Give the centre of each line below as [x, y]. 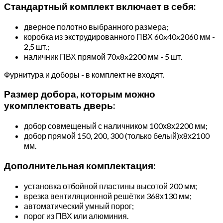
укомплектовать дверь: [59, 106]
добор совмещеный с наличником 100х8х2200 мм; [116, 126]
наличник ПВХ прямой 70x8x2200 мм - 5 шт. [103, 56]
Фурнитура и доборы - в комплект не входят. [84, 74]
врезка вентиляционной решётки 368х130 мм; [108, 196]
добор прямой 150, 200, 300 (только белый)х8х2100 [117, 136]
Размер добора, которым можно [80, 94]
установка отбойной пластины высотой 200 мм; [111, 186]
